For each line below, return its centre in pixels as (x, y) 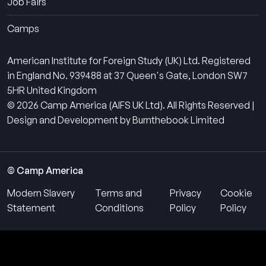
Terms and (119, 193)
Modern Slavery (41, 193)
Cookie (236, 193)
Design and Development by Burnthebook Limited (116, 120)
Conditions (120, 208)
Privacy (186, 193)
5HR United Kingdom (52, 90)
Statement (31, 208)
